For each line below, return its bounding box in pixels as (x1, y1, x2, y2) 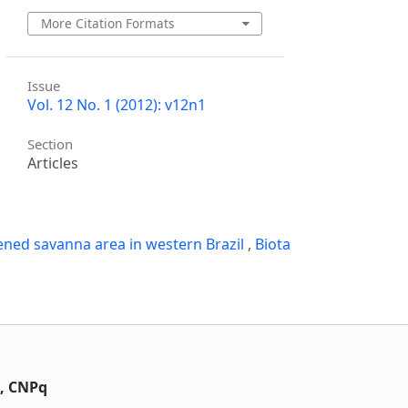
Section (27, 135, 74, 154)
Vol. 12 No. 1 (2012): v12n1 (27, 94, 207, 115)
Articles (27, 153, 79, 174)
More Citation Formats (40, 14, 175, 32)
